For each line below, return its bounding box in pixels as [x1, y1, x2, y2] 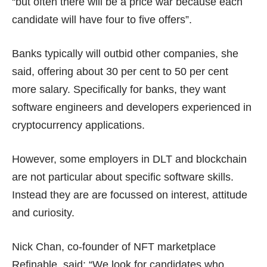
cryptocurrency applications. [12, 119, 145, 131]
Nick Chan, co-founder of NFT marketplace [12, 240, 216, 253]
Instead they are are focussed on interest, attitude [12, 188, 247, 201]
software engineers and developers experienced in [12, 101, 252, 113]
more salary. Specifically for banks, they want [12, 83, 226, 95]
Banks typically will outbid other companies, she [12, 47, 238, 60]
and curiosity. [12, 206, 74, 219]
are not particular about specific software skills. [12, 170, 234, 183]
